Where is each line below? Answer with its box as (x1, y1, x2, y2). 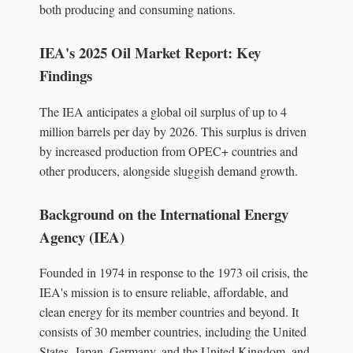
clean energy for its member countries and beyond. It (39, 303, 299, 321)
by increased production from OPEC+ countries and (39, 142, 298, 159)
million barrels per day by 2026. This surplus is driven (39, 122, 307, 139)
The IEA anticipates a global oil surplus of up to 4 (39, 102, 287, 120)
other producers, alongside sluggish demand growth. (39, 162, 298, 179)
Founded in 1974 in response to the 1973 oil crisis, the (39, 264, 308, 281)
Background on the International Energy (39, 203, 288, 225)
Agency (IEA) (39, 225, 124, 247)
